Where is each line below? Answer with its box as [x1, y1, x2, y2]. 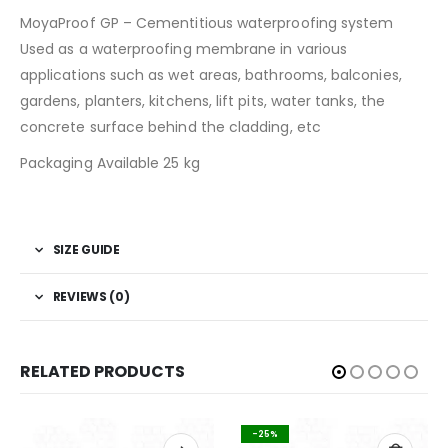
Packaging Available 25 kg [20, 152, 200, 173]
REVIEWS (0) [52, 287, 130, 305]
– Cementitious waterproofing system [118, 12, 394, 33]
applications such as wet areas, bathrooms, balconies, [20, 64, 402, 85]
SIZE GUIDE [52, 240, 120, 258]
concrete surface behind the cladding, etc [20, 116, 321, 137]
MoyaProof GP [20, 12, 119, 33]
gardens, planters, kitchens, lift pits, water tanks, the [20, 90, 385, 111]
